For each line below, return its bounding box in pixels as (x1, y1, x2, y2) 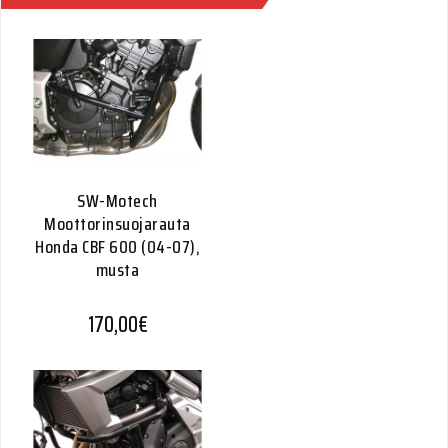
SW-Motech (77, 187, 158, 215)
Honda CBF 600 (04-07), (35, 233, 200, 261)
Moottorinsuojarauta (44, 210, 191, 238)
